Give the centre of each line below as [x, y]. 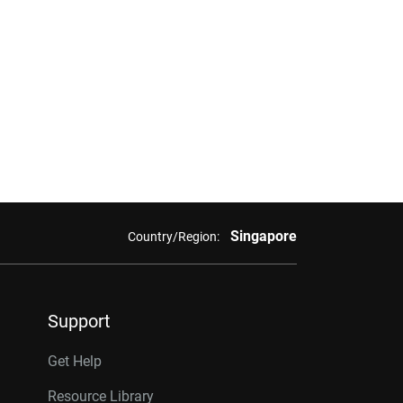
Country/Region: [173, 236]
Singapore [263, 236]
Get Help [75, 361]
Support [79, 321]
